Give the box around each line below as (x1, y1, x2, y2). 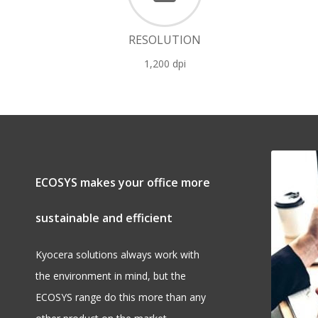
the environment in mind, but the (35, 269, 186, 283)
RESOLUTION (128, 31, 202, 48)
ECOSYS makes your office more (35, 175, 210, 191)
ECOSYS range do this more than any (35, 290, 206, 305)
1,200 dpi (143, 56, 186, 70)
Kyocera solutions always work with (35, 248, 199, 262)
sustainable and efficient (35, 210, 172, 226)
